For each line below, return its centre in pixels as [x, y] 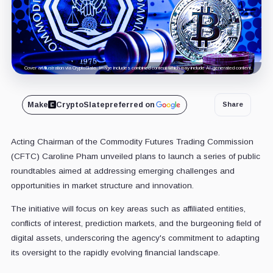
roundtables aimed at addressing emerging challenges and [122, 171]
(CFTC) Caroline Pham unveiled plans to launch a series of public [135, 156]
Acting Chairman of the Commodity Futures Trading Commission [132, 141]
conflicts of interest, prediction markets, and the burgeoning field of [136, 223]
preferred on [129, 105]
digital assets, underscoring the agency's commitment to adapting [135, 238]
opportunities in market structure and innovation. [102, 185]
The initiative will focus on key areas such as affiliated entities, [128, 208]
